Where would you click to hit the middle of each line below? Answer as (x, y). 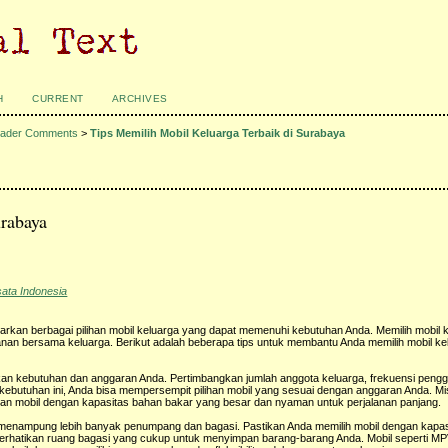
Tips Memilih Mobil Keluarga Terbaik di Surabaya (218, 133)
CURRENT (58, 98)
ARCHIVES (139, 98)
